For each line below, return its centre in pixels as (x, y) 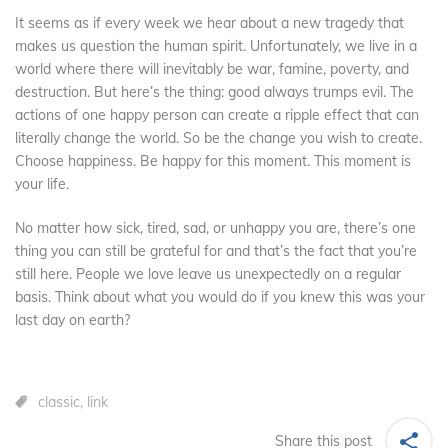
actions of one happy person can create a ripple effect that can (217, 115)
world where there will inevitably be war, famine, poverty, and (212, 69)
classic (59, 402)
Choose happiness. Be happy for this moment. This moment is (213, 161)
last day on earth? (72, 320)
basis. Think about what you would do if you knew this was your (220, 297)
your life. (42, 184)
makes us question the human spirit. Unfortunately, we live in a (216, 46)
